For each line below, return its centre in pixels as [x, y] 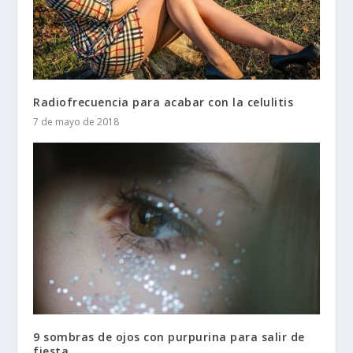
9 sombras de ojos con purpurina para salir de [169, 336]
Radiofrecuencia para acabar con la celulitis [163, 102]
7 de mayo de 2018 [76, 121]
